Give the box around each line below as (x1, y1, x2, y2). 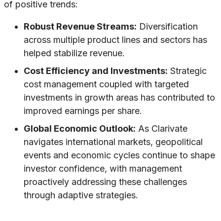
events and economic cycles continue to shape (24, 150, 215, 161)
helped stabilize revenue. (24, 48, 125, 59)
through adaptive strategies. (24, 190, 138, 201)
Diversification (137, 21, 198, 32)
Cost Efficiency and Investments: (24, 66, 168, 76)
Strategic (168, 66, 207, 76)
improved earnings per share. (24, 106, 142, 116)
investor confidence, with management (24, 163, 182, 174)
